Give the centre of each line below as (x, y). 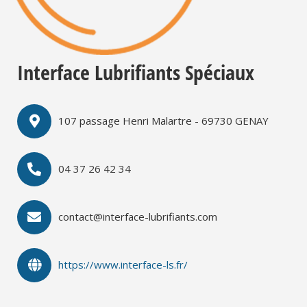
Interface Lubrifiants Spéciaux (136, 72)
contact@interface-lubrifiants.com (138, 217)
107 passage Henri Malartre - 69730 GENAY (163, 121)
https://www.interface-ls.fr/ (123, 265)
